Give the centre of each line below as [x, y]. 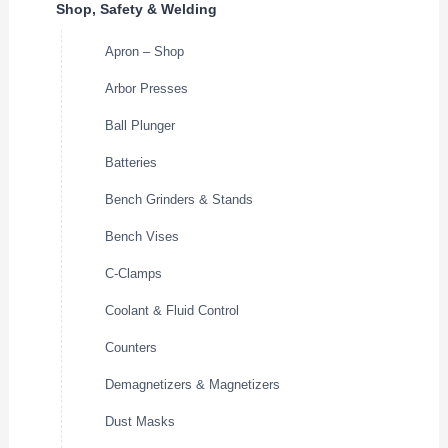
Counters [131, 348]
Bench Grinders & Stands [179, 200]
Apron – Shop [145, 52]
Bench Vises [142, 237]
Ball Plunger [140, 126]
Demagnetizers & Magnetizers [193, 385]
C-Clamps [134, 274]
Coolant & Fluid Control [172, 311]
